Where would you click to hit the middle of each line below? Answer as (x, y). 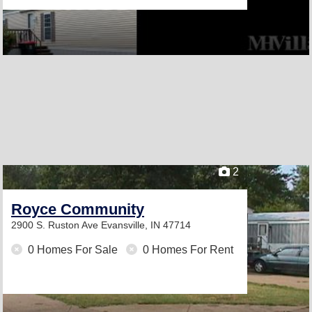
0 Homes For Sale (73, 250)
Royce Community (78, 209)
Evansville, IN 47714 (146, 225)
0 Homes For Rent (187, 250)
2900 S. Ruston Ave (56, 225)
